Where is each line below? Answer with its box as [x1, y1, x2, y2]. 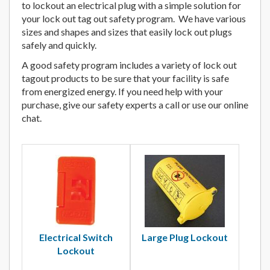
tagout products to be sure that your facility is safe [22, 72, 229, 84]
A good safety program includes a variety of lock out [22, 58, 237, 71]
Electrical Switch [39, 231, 113, 243]
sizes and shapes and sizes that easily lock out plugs [22, 25, 232, 37]
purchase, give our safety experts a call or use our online [22, 98, 248, 110]
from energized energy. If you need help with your [22, 85, 223, 97]
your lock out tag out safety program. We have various [22, 12, 246, 24]
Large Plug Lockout [142, 231, 228, 243]
